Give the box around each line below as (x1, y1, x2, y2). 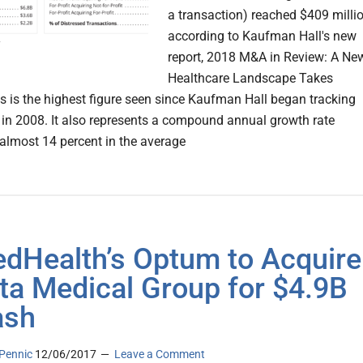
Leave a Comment (114, 348, 205, 361)
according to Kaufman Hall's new (168, 28, 357, 45)
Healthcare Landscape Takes (168, 70, 333, 87)
